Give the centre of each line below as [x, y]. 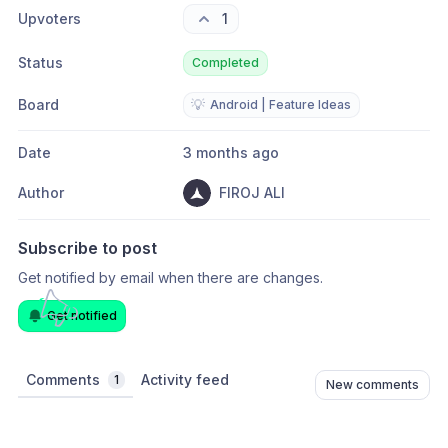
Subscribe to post [87, 248]
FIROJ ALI [251, 192]
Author [41, 192]
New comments [372, 384]
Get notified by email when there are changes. [170, 277]
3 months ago [235, 152]
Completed [225, 62]
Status [40, 62]
